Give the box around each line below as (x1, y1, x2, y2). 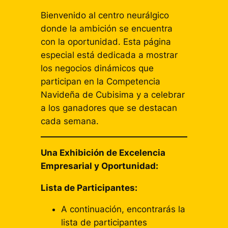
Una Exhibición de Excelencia (40, 147, 165, 158)
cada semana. (40, 116, 99, 127)
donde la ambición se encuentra (40, 23, 173, 34)
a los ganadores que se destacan (40, 103, 177, 113)
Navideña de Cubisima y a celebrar (40, 90, 185, 100)
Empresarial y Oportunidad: (40, 160, 158, 171)
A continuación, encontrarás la (61, 204, 185, 215)
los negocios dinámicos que (40, 63, 154, 74)
